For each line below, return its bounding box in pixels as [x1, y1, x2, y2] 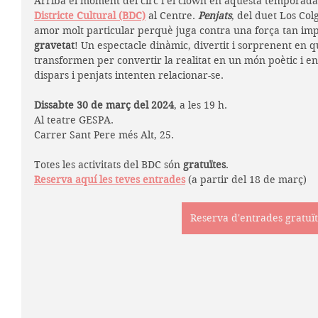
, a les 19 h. [174, 98, 227, 111]
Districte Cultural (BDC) [34, 9, 146, 22]
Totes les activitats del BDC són [34, 158, 183, 171]
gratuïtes [183, 158, 226, 171]
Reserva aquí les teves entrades [34, 172, 185, 186]
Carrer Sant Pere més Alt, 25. [34, 128, 177, 141]
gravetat [34, 38, 75, 52]
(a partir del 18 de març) [185, 172, 307, 186]
